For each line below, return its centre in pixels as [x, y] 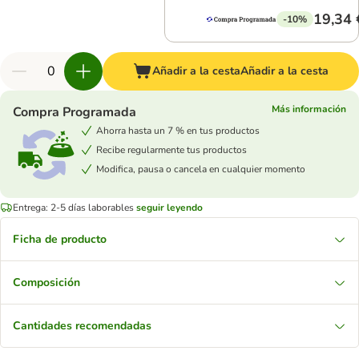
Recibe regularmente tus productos [171, 149]
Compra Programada [75, 112]
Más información [309, 109]
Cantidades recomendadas [82, 326]
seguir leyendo [169, 207]
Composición [46, 282]
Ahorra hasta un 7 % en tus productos [178, 130]
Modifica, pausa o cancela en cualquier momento [201, 169]
